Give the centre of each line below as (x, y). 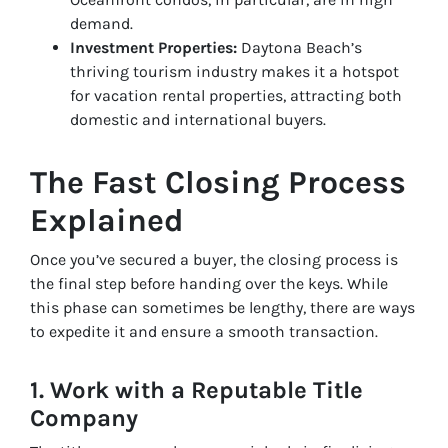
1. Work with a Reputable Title (196, 389)
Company (84, 417)
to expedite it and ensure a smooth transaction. (204, 331)
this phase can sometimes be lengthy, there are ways (222, 307)
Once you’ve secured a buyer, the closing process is (214, 259)
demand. (101, 23)
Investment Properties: (153, 47)
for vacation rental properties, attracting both (236, 95)
